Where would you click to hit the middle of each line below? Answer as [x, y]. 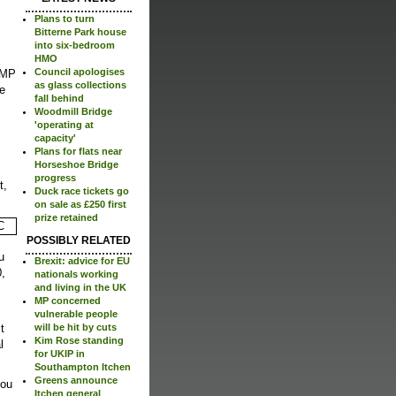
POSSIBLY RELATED [79, 241]
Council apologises [80, 72]
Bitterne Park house [80, 32]
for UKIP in [60, 354]
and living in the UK [80, 288]
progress [55, 178]
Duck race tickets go [82, 191]
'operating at [64, 125]
